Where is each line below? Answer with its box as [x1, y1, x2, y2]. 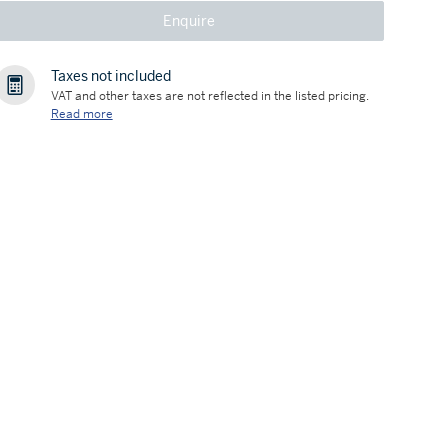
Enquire [162, 12, 216, 30]
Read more [50, 106, 113, 122]
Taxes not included [50, 67, 171, 85]
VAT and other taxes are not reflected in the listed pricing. [50, 88, 369, 104]
